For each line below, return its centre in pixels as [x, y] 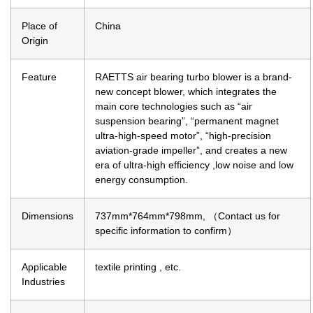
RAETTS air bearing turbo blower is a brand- [194, 77]
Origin [35, 41]
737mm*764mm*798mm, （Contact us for [188, 216]
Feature [39, 77]
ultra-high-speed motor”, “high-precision [183, 136]
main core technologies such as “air [174, 107]
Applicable [44, 267]
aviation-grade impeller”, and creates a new [191, 151]
